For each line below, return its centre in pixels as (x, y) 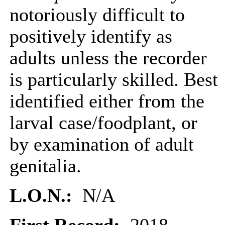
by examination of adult (102, 144)
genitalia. (45, 166)
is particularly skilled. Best (114, 80)
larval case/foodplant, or (103, 123)
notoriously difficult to (97, 15)
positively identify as (91, 36)
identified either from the (107, 101)
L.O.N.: (43, 196)
